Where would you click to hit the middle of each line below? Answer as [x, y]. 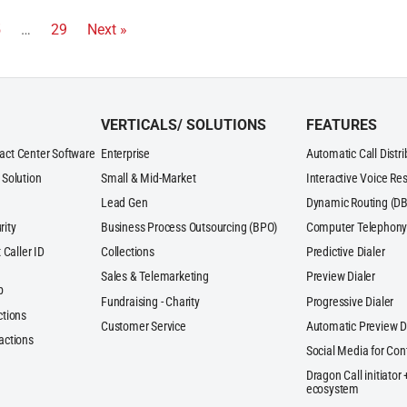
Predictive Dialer [345, 253]
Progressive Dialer [350, 302]
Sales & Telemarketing [155, 277]
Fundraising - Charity [150, 302]
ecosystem [333, 389]
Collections [128, 253]
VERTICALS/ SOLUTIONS [184, 125]
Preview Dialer [341, 277]
